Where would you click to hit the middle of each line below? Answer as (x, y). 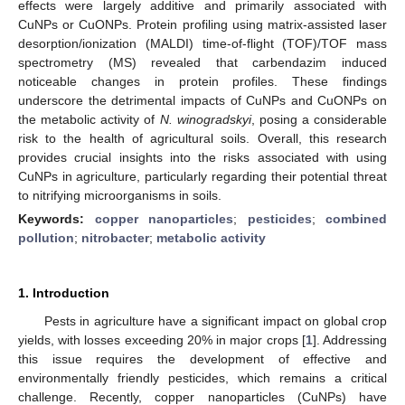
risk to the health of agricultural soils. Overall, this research (202, 138)
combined (356, 218)
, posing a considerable (319, 119)
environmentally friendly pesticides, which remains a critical (202, 377)
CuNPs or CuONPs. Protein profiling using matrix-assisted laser (202, 24)
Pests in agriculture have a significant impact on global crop (215, 320)
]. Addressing (350, 339)
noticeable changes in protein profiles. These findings (202, 81)
